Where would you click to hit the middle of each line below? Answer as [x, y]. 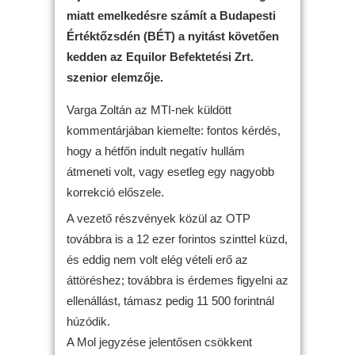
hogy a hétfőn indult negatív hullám [156, 151]
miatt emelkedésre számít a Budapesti [171, 15]
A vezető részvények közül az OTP [158, 218]
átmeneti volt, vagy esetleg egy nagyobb [170, 171]
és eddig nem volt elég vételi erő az [157, 260]
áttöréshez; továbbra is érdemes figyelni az [177, 280]
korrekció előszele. [115, 192]
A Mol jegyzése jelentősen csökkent [159, 342]
